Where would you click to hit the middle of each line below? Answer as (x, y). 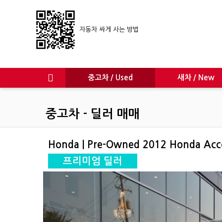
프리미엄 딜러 (93, 161)
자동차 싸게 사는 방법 (107, 29)
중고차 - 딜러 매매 (93, 114)
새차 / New (196, 78)
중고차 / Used (110, 78)
